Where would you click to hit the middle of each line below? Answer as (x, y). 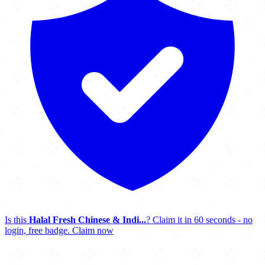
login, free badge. (37, 230)
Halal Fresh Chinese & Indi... (88, 220)
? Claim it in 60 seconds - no (199, 220)
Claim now (93, 230)
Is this (17, 220)
